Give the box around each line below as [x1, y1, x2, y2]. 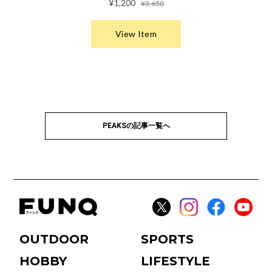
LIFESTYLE [140, 254, 210, 269]
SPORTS [140, 232, 194, 247]
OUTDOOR [19, 232, 89, 247]
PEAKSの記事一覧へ [102, 121, 170, 131]
